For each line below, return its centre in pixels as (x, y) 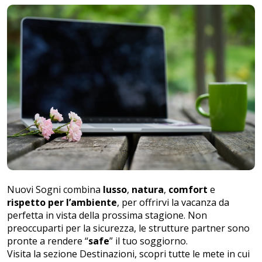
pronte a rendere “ (48, 241)
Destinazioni (107, 254)
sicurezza (113, 228)
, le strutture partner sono (192, 228)
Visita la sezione (43, 254)
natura (148, 190)
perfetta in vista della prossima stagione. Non (107, 216)
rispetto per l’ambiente (62, 203)
